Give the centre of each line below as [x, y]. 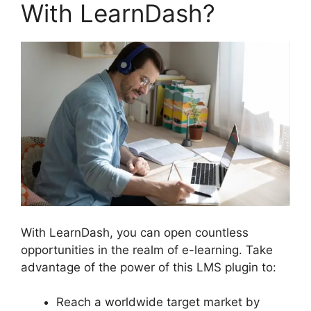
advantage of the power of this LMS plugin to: [149, 267]
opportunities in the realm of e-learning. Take [147, 250]
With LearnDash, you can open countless [135, 232]
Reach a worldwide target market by [158, 302]
